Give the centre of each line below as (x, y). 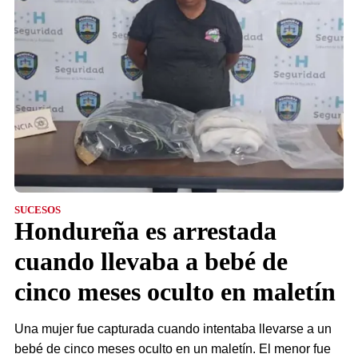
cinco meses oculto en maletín (175, 292)
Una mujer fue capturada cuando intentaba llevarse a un (173, 329)
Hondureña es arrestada (145, 231)
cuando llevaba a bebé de (151, 261)
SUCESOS (38, 210)
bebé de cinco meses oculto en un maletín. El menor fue (173, 349)
